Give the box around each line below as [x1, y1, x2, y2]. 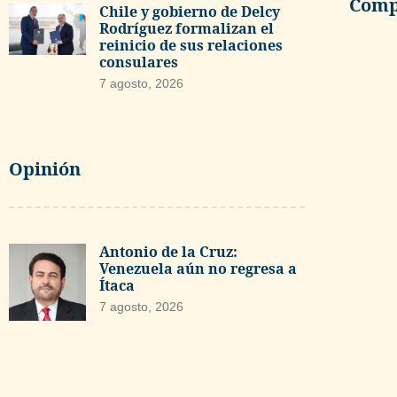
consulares [98, 52, 178, 73]
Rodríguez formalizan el [98, 19, 274, 39]
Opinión [9, 156, 81, 181]
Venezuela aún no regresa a [98, 258, 297, 278]
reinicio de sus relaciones [98, 35, 283, 56]
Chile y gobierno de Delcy [98, 2, 280, 22]
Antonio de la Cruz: [98, 241, 237, 261]
